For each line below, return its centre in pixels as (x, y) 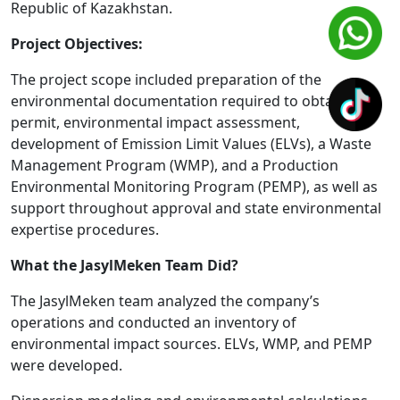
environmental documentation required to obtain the (191, 101)
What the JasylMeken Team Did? (125, 266)
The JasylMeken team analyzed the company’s (165, 301)
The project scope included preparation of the (166, 80)
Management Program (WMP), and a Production (175, 166)
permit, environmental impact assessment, (155, 123)
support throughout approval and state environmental (196, 208)
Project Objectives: (77, 44)
